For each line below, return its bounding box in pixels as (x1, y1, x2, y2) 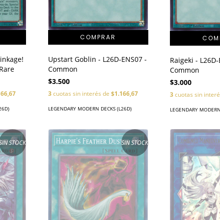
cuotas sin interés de (51, 89, 111, 98)
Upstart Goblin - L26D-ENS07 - (48, 55, 147, 64)
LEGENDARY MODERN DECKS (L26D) (48, 105, 132, 112)
